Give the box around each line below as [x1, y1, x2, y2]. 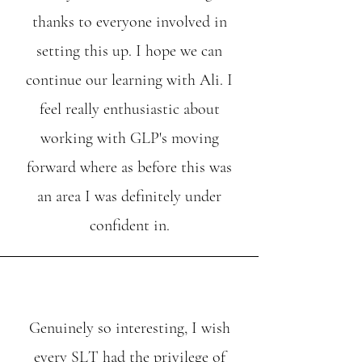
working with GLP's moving [40, 128, 219, 148]
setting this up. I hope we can [36, 41, 222, 61]
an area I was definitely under [37, 187, 221, 206]
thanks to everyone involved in [32, 12, 227, 32]
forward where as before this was [27, 158, 232, 177]
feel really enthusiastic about [39, 99, 220, 119]
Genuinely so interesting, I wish [28, 318, 230, 338]
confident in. [89, 216, 170, 235]
